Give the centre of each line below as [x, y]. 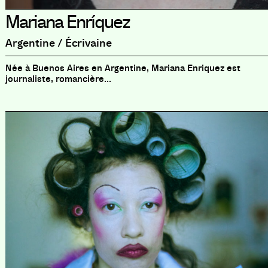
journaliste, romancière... [58, 79]
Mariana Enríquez [67, 22]
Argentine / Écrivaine [58, 43]
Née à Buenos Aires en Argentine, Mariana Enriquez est [123, 68]
